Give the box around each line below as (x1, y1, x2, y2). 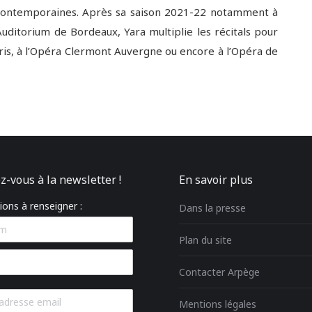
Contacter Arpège (179, 265, 260, 279)
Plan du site (179, 233, 232, 247)
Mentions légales (179, 297, 256, 311)
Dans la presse (179, 201, 246, 214)
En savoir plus (179, 172, 253, 187)
